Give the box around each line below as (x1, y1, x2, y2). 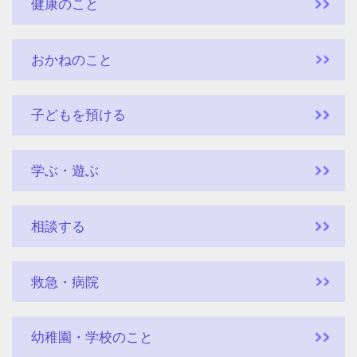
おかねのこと (30, 51, 112, 68)
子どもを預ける (30, 107, 126, 124)
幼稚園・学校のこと (30, 329, 153, 346)
